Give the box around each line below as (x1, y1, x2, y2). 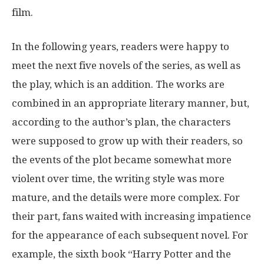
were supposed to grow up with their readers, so (12, 134, 243, 147)
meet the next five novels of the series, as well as (12, 59, 240, 71)
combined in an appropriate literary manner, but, (12, 97, 249, 109)
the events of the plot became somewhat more (12, 153, 232, 166)
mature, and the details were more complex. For (12, 191, 240, 203)
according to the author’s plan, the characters (12, 115, 230, 128)
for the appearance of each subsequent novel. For (12, 229, 248, 241)
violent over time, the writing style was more (12, 172, 225, 184)
